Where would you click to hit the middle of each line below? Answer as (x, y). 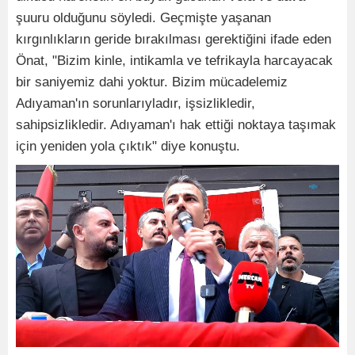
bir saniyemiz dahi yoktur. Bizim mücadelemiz (152, 82)
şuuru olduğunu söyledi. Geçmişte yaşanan (143, 18)
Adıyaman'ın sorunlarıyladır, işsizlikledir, (136, 103)
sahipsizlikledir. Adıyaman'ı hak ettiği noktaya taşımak (176, 125)
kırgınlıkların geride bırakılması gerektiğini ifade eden (174, 39)
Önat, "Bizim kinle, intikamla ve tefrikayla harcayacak (174, 61)
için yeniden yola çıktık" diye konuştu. (128, 146)
